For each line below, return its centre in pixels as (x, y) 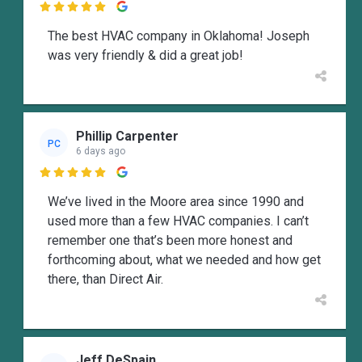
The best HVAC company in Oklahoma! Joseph (179, 36)
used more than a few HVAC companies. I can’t (178, 221)
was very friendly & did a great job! (145, 56)
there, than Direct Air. (105, 280)
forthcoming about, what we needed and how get (184, 260)
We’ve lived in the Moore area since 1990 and (176, 202)
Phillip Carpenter (127, 136)
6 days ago (101, 151)
